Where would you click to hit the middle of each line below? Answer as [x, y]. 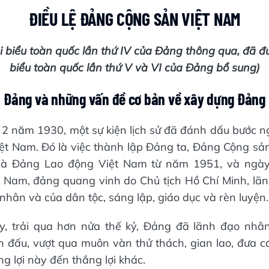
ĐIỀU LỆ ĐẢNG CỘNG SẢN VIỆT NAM [134, 19]
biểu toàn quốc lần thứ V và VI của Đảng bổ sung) [134, 68]
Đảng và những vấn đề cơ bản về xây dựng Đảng [134, 99]
